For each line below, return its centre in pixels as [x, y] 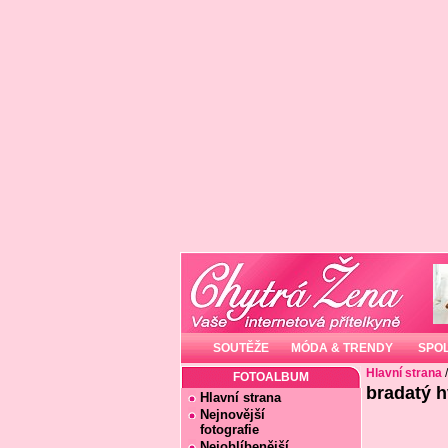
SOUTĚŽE [241, 348]
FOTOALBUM [270, 377]
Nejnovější [232, 414]
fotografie [223, 429]
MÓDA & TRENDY [341, 348]
